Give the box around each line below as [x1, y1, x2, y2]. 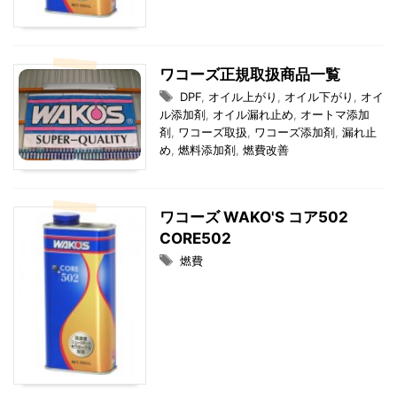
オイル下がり [284, 90, 354, 105]
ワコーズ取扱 [178, 125, 247, 140]
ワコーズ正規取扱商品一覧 [160, 66, 340, 84]
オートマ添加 [300, 107, 370, 122]
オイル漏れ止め [213, 107, 293, 122]
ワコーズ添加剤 [254, 125, 335, 140]
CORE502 [160, 230, 231, 248]
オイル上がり [208, 90, 277, 105]
